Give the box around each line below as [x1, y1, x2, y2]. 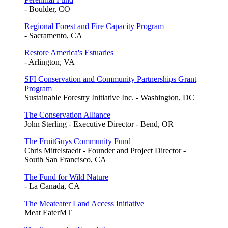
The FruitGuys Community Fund [24, 136, 131, 146]
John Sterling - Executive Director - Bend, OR [24, 119, 174, 128]
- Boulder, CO [24, 4, 70, 13]
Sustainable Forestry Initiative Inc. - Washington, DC [24, 93, 194, 102]
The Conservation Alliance [24, 110, 110, 119]
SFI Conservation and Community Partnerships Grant [24, 74, 196, 83]
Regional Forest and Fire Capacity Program [24, 21, 164, 31]
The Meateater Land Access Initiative [24, 198, 144, 208]
